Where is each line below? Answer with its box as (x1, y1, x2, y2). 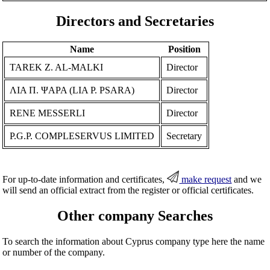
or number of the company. (2, 246, 105, 257)
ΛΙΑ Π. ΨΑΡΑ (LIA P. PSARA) (10, 84, 135, 95)
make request (179, 174, 232, 184)
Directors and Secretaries (56, 13, 214, 29)
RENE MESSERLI (10, 107, 86, 118)
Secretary (166, 130, 202, 141)
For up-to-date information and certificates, (2, 174, 168, 184)
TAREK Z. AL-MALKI (10, 61, 104, 72)
